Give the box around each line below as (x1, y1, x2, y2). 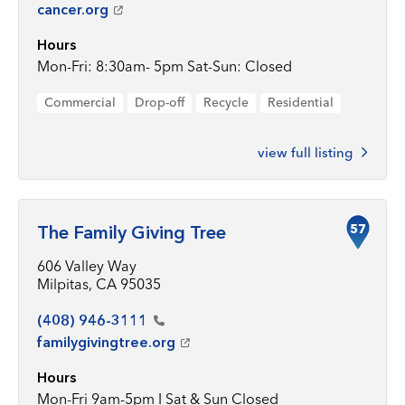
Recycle (203, 94, 249, 110)
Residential (268, 94, 334, 110)
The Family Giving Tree (37, 221, 226, 243)
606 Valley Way (37, 257, 137, 275)
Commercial (44, 94, 116, 110)
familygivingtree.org (37, 333, 175, 351)
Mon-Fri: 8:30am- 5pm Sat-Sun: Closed (37, 57, 292, 75)
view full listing (258, 144, 353, 161)
